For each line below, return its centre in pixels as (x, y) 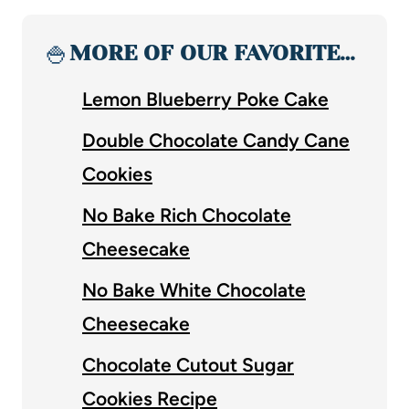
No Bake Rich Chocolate (187, 215)
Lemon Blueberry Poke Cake (205, 100)
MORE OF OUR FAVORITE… (212, 53)
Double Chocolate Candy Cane (216, 141)
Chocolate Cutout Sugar (188, 365)
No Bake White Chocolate (194, 290)
